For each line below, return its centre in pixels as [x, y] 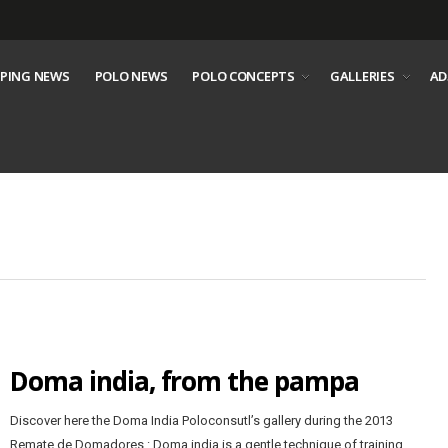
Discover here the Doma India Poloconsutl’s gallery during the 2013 [201, 420]
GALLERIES [362, 76]
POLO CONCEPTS [243, 76]
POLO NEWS [131, 76]
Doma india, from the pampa [184, 380]
